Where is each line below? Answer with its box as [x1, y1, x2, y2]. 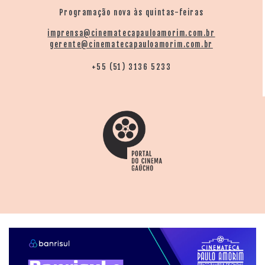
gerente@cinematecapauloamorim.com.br [50, 39, 213, 49]
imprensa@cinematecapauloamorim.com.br [47, 28, 215, 38]
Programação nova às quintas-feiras [59, 7, 204, 17]
